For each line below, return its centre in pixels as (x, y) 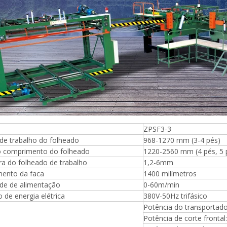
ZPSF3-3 (157, 129)
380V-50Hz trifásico (175, 196)
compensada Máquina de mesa (169, 167)
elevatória (169, 178)
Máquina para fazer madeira (169, 157)
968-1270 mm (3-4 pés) (182, 140)
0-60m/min (161, 185)
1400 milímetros (170, 174)
